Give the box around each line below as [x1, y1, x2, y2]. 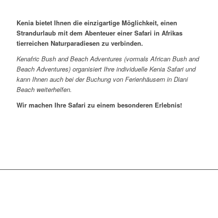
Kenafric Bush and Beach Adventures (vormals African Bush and [16, 54, 199, 64]
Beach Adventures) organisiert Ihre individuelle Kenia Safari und [16, 64, 196, 74]
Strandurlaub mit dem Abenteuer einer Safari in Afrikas [16, 28, 182, 38]
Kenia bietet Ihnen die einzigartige [16, 18, 122, 28]
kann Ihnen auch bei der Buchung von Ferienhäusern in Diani [16, 74, 188, 84]
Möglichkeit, [121, 18, 159, 28]
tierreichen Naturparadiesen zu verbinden [16, 38, 141, 48]
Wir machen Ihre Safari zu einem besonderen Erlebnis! [16, 100, 182, 110]
